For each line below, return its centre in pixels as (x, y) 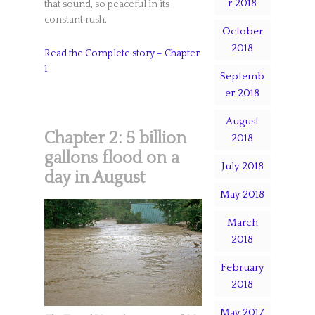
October (242, 31)
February (243, 268)
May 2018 (243, 194)
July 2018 (242, 166)
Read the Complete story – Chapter (122, 54)
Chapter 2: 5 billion (115, 139)
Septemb (243, 76)
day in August (95, 178)
